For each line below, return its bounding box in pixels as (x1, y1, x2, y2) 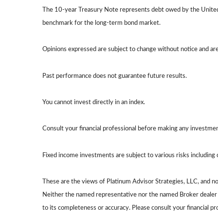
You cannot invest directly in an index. (42, 99, 145, 106)
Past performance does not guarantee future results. (42, 73, 187, 80)
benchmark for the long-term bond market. (42, 19, 161, 27)
